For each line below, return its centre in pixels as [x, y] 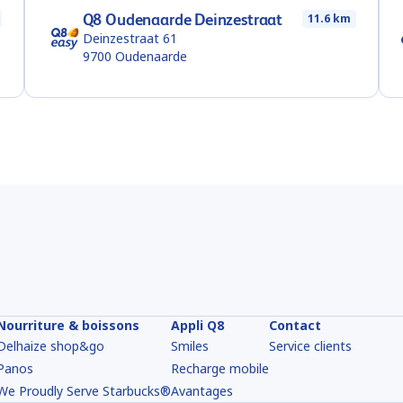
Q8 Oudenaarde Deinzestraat [182, 19]
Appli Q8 [197, 325]
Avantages [202, 391]
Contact [295, 325]
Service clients [310, 346]
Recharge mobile [220, 368]
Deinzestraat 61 [130, 38]
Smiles [190, 346]
